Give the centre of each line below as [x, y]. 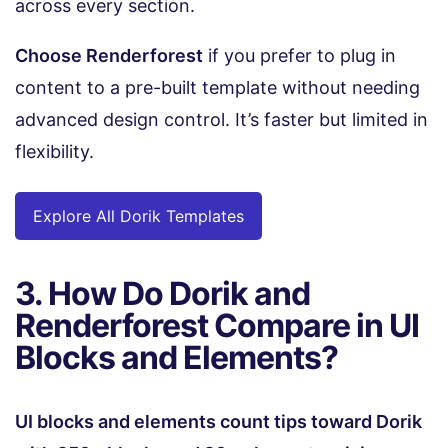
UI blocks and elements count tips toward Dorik [218, 422]
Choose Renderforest [109, 56]
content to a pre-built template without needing [217, 88]
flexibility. [54, 152]
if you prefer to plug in [299, 56]
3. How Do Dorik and [162, 294]
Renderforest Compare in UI [217, 326]
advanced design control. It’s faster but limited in [221, 120]
